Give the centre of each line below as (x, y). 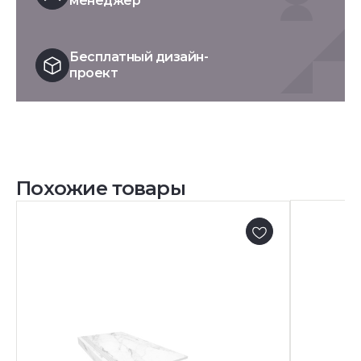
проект (94, 73)
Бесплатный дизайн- (139, 57)
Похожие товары (101, 189)
